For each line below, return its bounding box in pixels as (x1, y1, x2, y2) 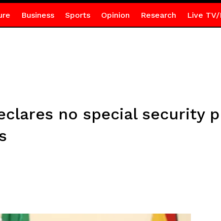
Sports (65, 10, 90, 20)
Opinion (101, 10, 130, 20)
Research (140, 10, 176, 20)
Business (21, 10, 54, 20)
